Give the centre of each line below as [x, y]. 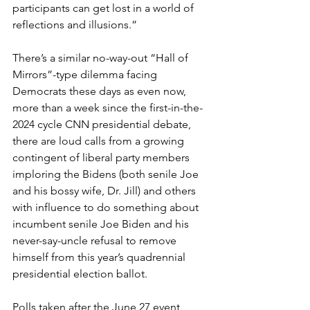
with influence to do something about [107, 207]
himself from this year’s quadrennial [100, 257]
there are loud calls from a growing [100, 140]
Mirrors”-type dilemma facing [86, 74]
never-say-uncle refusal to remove [96, 240]
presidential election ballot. [80, 273]
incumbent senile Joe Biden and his [102, 224]
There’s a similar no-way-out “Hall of [102, 57]
